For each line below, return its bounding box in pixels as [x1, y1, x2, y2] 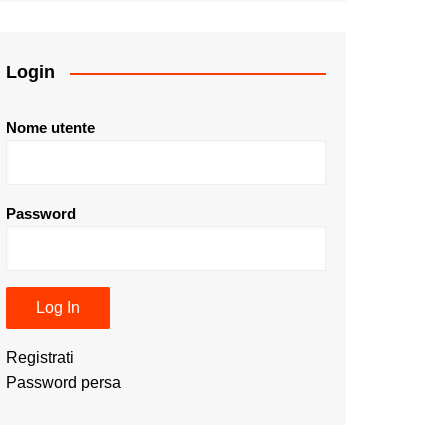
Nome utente [6, 119, 95, 137]
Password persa [6, 374, 121, 392]
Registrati [6, 349, 74, 367]
